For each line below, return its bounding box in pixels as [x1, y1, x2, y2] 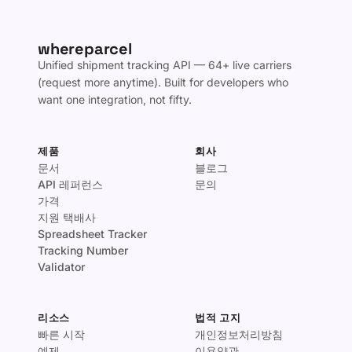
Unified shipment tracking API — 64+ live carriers [38, 58, 291, 71]
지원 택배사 [38, 211, 96, 224]
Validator [38, 260, 85, 273]
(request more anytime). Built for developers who [38, 75, 288, 89]
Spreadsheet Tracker [38, 227, 147, 240]
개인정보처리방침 [195, 328, 283, 341]
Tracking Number [38, 244, 128, 257]
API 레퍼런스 [38, 178, 103, 191]
